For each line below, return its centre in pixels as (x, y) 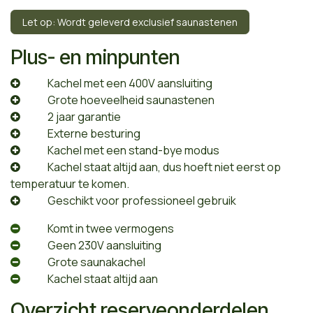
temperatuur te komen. (70, 183)
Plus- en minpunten (95, 57)
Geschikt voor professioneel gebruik (142, 200)
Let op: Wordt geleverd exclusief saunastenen (130, 22)
